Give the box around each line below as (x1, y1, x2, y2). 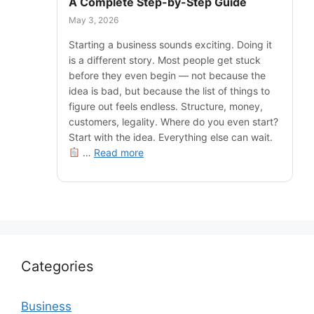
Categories (21, 258, 93, 275)
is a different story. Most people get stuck (69, 53, 261, 66)
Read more (93, 146, 144, 158)
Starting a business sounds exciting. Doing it (69, 38, 272, 50)
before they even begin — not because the (69, 69, 266, 81)
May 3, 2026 (69, 14, 118, 25)
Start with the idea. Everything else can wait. (69, 130, 273, 143)
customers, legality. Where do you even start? (69, 115, 278, 128)
